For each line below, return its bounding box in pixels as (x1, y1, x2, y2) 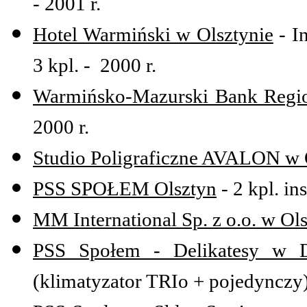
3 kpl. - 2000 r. (33, 54, 156, 77)
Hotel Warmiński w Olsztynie (33, 23, 273, 46)
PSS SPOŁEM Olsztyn (33, 177, 217, 200)
